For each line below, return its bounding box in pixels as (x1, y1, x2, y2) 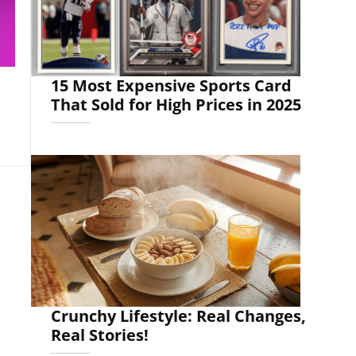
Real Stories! (50, 323, 149, 346)
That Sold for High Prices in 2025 (50, 94, 301, 116)
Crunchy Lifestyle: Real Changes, (50, 304, 306, 327)
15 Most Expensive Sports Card (50, 75, 292, 97)
